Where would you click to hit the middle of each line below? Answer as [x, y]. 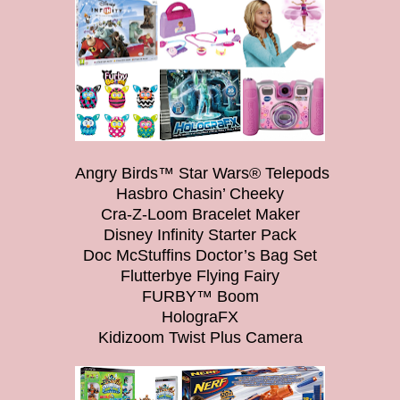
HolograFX [200, 317]
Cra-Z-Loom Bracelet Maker [200, 214]
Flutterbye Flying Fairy [200, 275]
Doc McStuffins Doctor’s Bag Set [200, 255]
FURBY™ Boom [200, 296]
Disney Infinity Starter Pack [200, 234]
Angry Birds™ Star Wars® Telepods [200, 173]
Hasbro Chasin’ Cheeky [200, 193]
